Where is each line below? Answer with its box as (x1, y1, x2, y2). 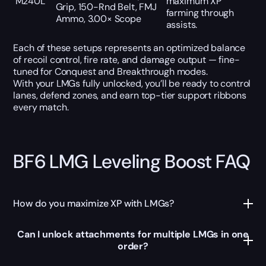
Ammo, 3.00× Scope (55, 12, 141, 25)
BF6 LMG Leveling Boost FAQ (13, 148, 251, 174)
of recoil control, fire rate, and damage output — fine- (13, 53, 240, 66)
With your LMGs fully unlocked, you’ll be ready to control (13, 77, 251, 90)
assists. (166, 18, 198, 31)
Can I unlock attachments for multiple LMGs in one (17, 228, 249, 241)
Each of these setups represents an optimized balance (13, 41, 246, 54)
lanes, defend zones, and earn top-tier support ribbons (13, 88, 246, 102)
